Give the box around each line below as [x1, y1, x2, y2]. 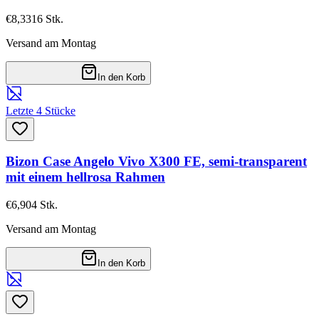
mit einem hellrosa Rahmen [6, 169, 165, 185]
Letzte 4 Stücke [6, 104, 75, 117]
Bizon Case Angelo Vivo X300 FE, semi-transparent [6, 154, 307, 169]
